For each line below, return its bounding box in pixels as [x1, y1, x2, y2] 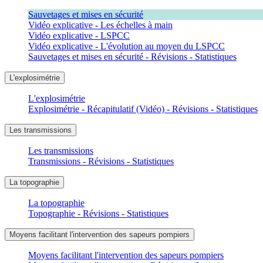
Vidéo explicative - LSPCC [28, 30, 130, 41]
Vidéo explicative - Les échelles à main [28, 19, 173, 30]
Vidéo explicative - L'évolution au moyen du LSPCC [28, 41, 225, 51]
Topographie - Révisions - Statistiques [28, 208, 168, 218]
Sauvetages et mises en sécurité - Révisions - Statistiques [28, 51, 237, 62]
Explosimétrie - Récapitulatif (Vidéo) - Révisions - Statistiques [28, 103, 258, 114]
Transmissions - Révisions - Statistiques [28, 156, 174, 166]
